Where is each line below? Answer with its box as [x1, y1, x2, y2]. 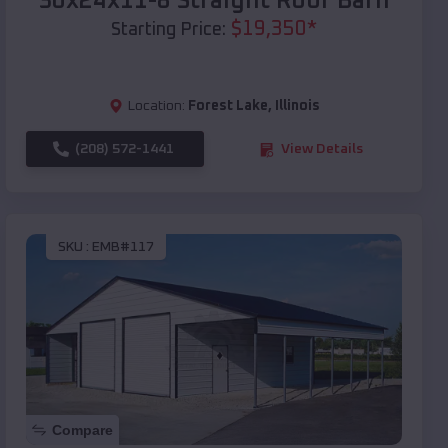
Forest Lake [187, 99, 268, 114]
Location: [127, 99, 185, 114]
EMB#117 [92, 239, 154, 254]
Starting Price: [111, 21, 226, 40]
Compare [52, 422, 113, 439]
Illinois [274, 99, 320, 114]
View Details [281, 142, 363, 157]
